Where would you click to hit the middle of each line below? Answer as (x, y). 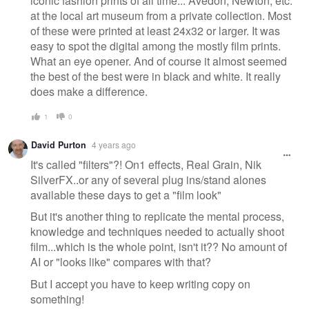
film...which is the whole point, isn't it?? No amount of (159, 247)
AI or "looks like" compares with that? (121, 262)
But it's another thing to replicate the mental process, (157, 217)
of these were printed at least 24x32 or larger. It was (155, 30)
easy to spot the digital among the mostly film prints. (156, 46)
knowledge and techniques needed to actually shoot (157, 232)
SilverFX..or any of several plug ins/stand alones (148, 179)
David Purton (59, 145)
